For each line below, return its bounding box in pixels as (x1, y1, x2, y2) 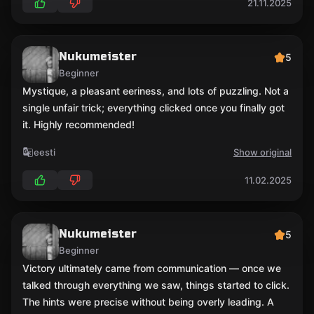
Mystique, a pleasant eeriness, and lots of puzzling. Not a (22, 85, 289, 97)
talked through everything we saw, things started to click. (22, 279, 289, 291)
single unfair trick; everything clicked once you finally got (22, 102, 285, 114)
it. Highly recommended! (22, 118, 135, 130)
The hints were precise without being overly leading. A (22, 296, 274, 308)
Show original (233, 146, 292, 158)
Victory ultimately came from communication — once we (22, 262, 281, 274)
